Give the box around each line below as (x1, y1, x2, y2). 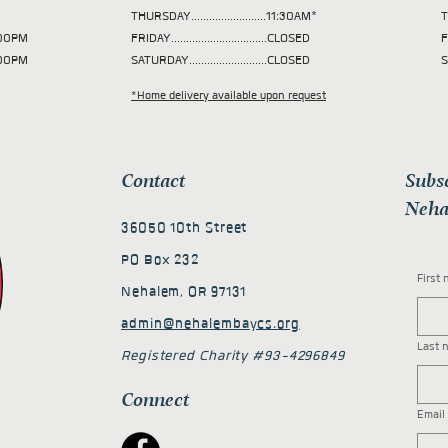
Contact (121, 168, 185, 192)
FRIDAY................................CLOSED (131, 31, 310, 47)
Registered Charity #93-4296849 (121, 347, 345, 365)
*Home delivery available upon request (131, 88, 326, 103)
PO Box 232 (121, 251, 199, 269)
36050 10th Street (121, 219, 248, 237)
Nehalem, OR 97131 (121, 283, 247, 301)
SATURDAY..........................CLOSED (131, 53, 310, 69)
